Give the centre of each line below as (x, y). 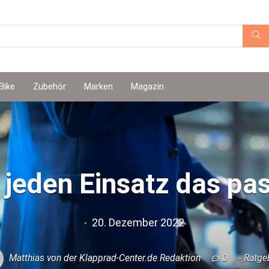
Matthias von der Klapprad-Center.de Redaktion (104, 258)
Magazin (147, 86)
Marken (98, 86)
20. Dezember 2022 (137, 222)
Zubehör (50, 86)
